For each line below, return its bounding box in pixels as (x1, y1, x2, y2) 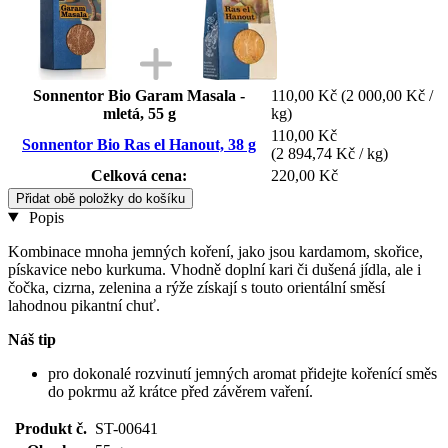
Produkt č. (15, 419, 87, 437)
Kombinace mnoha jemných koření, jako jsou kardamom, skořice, (8, 242, 423, 260)
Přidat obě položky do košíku (16, 190, 185, 206)
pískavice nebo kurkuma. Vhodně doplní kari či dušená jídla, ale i (8, 260, 421, 278)
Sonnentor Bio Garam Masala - (33, 86, 245, 104)
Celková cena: (91, 166, 187, 184)
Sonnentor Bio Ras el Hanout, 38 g (22, 135, 256, 153)
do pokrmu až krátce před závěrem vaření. (48, 382, 313, 400)
